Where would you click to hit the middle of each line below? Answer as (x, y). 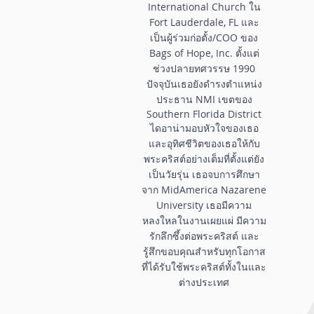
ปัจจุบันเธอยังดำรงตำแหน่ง (204, 83)
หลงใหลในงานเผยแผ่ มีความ (204, 220)
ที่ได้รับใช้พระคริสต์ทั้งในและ (204, 266)
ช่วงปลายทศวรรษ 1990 (204, 68)
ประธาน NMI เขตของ (204, 99)
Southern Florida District (204, 114)
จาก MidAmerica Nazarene (204, 189)
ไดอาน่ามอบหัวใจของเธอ (204, 128)
